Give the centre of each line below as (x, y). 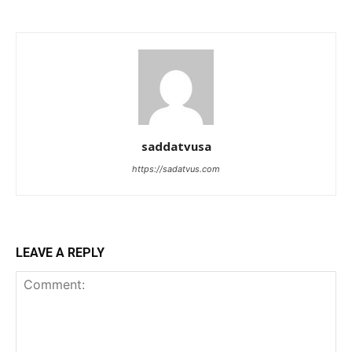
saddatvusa (176, 146)
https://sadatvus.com (176, 169)
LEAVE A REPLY (60, 252)
